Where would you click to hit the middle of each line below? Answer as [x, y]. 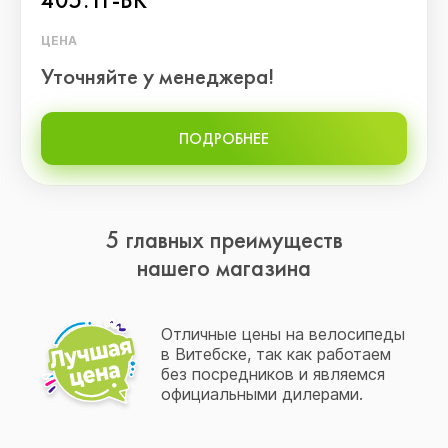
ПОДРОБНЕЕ [224, 138]
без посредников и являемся [272, 374]
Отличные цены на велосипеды [282, 334]
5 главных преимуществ [224, 239]
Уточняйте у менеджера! [157, 76]
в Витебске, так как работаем [275, 354]
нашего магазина [224, 267]
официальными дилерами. [261, 394]
